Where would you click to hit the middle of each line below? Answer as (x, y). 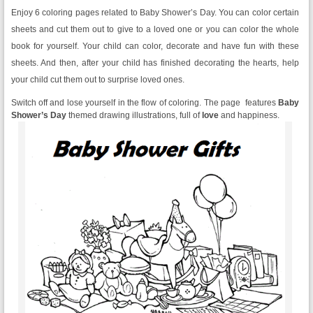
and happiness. (249, 115)
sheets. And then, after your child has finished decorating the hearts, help (155, 63)
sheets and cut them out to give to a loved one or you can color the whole (155, 29)
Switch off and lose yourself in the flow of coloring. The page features (145, 103)
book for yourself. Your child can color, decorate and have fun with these (155, 46)
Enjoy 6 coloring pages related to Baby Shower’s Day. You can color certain (155, 13)
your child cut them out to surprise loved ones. (97, 80)
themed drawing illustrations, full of (134, 115)
